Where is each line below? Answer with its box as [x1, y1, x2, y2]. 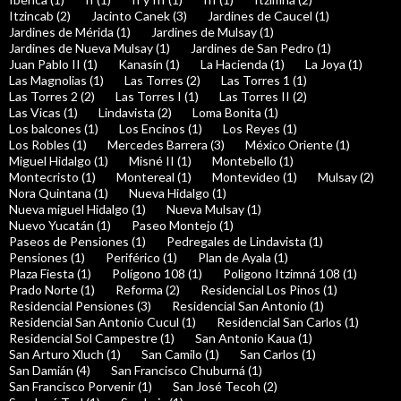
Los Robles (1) [9, 137, 87, 153]
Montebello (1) [212, 153, 294, 169]
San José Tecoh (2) [173, 379, 277, 395]
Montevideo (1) [212, 169, 297, 185]
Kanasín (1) [118, 56, 180, 73]
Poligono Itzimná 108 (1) [223, 266, 357, 282]
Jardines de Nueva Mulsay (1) [9, 40, 170, 56]
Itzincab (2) [9, 8, 71, 24]
